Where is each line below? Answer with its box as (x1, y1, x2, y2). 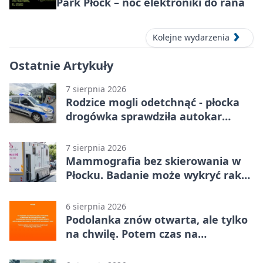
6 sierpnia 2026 (66, 200, 126, 212)
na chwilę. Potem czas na (66, 226, 198, 241)
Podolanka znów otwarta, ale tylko (66, 212, 248, 227)
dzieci (66, 123, 95, 137)
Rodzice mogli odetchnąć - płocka (66, 95, 240, 109)
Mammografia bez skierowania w (66, 153, 241, 168)
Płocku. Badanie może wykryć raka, (66, 167, 251, 182)
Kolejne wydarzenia (153, 32, 230, 43)
